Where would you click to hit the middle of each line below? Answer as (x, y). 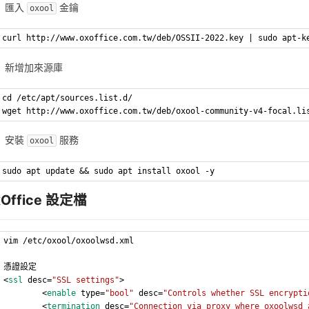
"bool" (120, 293)
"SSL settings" (86, 280)
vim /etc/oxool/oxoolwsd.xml (69, 241)
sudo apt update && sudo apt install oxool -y (109, 171)
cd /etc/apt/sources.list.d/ (68, 98)
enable (62, 293)
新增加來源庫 (34, 67)
